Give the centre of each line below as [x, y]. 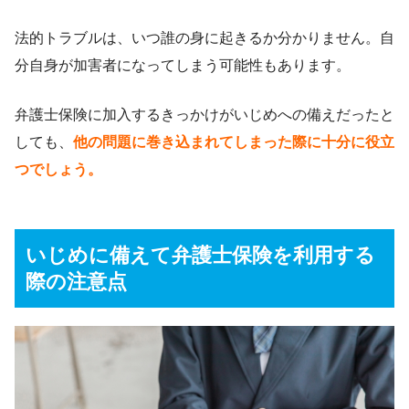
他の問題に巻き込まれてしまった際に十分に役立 [234, 142]
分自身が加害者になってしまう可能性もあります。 [183, 65]
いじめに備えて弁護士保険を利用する [200, 255]
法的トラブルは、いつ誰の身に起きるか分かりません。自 [204, 37]
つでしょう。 [58, 169]
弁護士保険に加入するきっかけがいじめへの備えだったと [204, 114]
